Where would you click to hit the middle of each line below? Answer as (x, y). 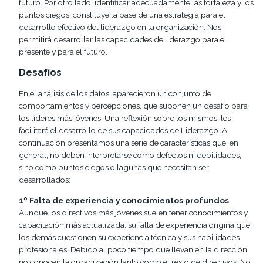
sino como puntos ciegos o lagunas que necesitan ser (114, 167)
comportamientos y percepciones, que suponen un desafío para (133, 105)
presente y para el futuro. (63, 52)
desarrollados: (45, 179)
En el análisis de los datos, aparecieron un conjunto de (115, 93)
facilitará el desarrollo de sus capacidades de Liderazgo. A (123, 130)
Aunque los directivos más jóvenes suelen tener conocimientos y (133, 213)
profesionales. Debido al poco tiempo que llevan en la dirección (133, 250)
